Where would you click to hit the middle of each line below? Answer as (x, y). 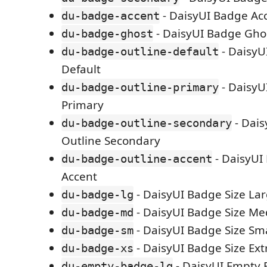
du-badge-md (97, 212)
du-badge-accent (111, 15)
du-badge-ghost (107, 33)
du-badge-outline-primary (140, 87)
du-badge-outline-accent (137, 159)
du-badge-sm (97, 230)
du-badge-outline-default (140, 51)
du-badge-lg (97, 194)
